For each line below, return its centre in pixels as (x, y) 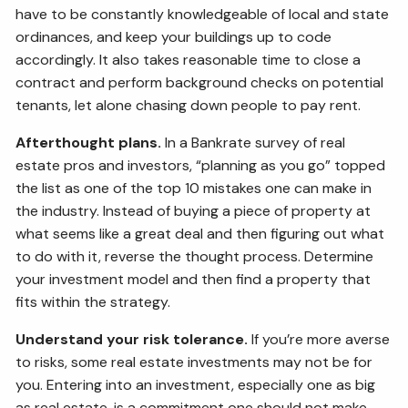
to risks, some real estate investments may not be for (194, 362)
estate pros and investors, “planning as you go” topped (201, 165)
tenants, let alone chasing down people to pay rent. (189, 105)
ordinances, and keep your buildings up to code (174, 36)
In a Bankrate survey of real (254, 142)
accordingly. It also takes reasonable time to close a (189, 59)
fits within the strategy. (93, 301)
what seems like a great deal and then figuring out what (200, 233)
